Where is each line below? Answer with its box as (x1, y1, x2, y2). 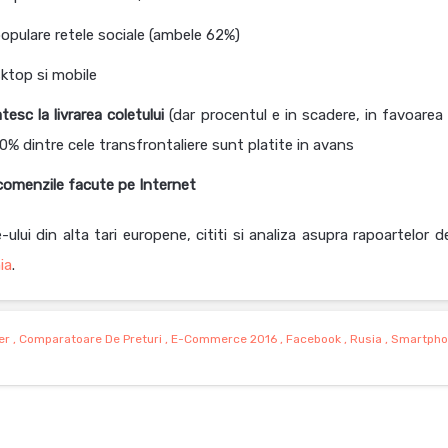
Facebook (285, 332, 341, 346)
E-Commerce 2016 (170, 332, 277, 346)
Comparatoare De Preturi (18, 332, 162, 346)
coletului (107, 106, 165, 124)
